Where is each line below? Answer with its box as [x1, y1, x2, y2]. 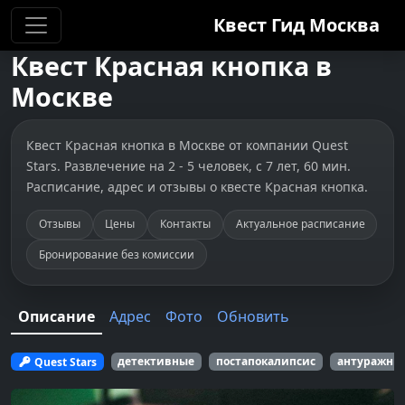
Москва [309, 13, 380, 37]
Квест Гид [213, 13, 309, 37]
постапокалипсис [215, 353, 316, 370]
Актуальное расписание [235, 216, 365, 232]
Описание [18, 306, 95, 327]
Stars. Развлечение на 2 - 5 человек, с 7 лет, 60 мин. [26, 157, 351, 174]
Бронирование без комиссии [38, 246, 194, 262]
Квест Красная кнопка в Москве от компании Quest [26, 137, 348, 154]
